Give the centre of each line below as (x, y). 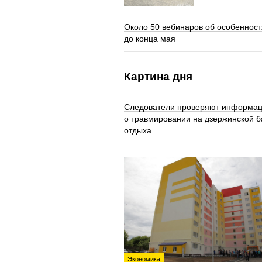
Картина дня (158, 76)
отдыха (138, 130)
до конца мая (150, 39)
